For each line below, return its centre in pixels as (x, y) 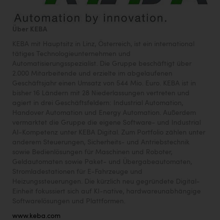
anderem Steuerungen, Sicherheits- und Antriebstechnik (101, 142)
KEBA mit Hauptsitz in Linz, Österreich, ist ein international (103, 44)
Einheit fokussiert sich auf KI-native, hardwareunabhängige (107, 191)
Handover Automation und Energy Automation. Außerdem (104, 113)
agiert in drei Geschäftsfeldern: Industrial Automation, (98, 103)
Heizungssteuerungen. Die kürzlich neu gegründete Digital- (106, 181)
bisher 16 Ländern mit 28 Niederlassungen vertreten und (101, 93)
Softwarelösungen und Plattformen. (69, 201)
